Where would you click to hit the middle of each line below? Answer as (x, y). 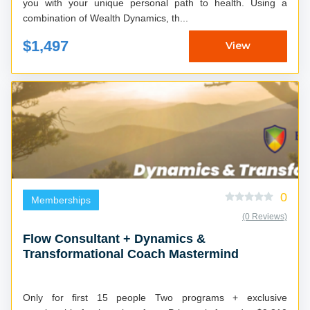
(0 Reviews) (265, 216)
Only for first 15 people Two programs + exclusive (89, 297)
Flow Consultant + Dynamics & (114, 238)
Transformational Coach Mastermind (131, 254)
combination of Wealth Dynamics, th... (106, 18)
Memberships (61, 200)
